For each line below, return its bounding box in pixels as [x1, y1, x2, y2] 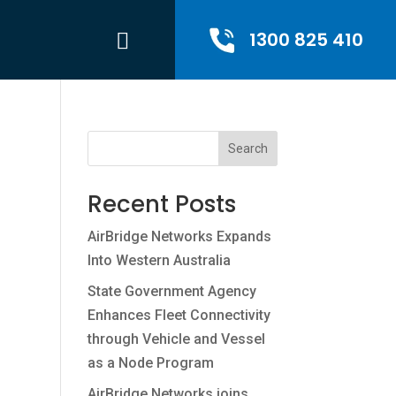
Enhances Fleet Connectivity [87, 307, 270, 324]
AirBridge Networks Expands [87, 228, 271, 245]
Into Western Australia [87, 252, 231, 269]
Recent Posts [87, 188, 236, 220]
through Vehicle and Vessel [87, 331, 265, 347]
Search [227, 141, 268, 156]
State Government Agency [87, 283, 256, 300]
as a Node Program [87, 354, 214, 371]
